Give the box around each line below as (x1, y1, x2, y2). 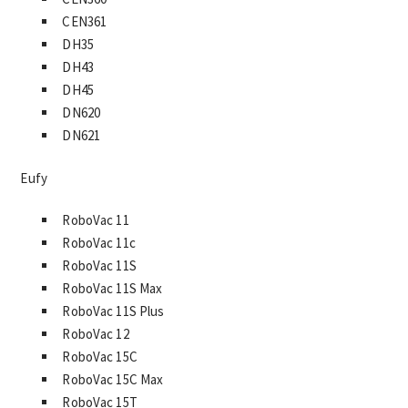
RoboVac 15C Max (62, 370, 164, 388)
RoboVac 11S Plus (62, 301, 165, 320)
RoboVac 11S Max (62, 279, 163, 297)
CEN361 (62, 13, 107, 31)
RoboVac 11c (62, 233, 136, 251)
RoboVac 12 (62, 324, 129, 342)
